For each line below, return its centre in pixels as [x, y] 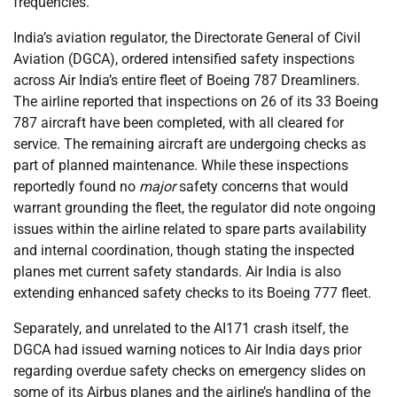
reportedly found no [76, 186]
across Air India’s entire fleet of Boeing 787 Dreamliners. [187, 80]
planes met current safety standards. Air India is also [177, 271]
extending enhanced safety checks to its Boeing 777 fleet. [192, 292]
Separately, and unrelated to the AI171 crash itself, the [181, 328]
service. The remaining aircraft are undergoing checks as [190, 144]
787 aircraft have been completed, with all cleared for [179, 122]
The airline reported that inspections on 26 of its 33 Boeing [196, 101]
